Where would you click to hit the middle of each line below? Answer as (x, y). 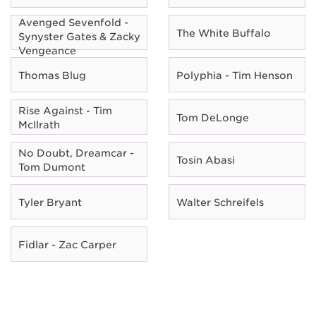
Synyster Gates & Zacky (79, 36)
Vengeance (47, 50)
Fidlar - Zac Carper (67, 244)
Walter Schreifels (220, 202)
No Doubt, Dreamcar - (76, 153)
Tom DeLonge (213, 117)
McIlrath (39, 124)
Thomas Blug (52, 75)
